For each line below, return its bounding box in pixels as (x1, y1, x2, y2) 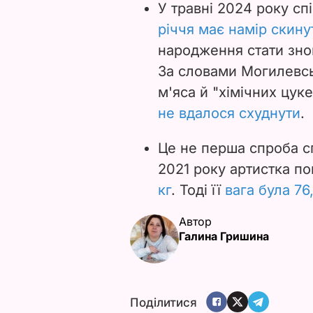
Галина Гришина (179, 228, 269, 243)
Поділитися (130, 296, 197, 310)
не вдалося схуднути (158, 104, 300, 122)
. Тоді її (171, 181, 225, 198)
